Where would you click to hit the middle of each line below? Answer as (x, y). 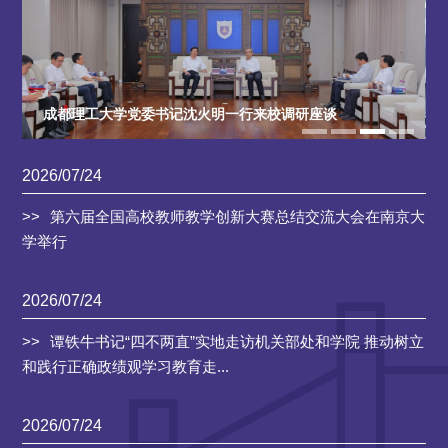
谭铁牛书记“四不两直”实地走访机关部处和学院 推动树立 (237, 342)
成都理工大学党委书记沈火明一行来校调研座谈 (189, 114)
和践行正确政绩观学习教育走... (126, 367)
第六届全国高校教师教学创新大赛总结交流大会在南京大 (238, 217)
